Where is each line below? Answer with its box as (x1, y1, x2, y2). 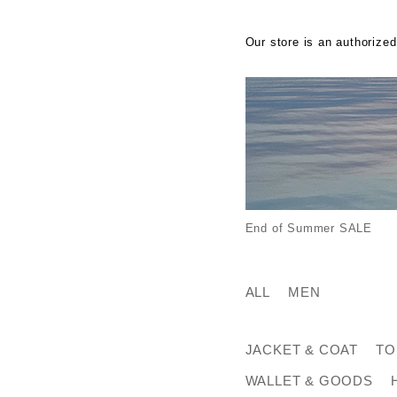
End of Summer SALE (245, 222, 372, 235)
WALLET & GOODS (245, 373, 373, 388)
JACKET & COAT (245, 342, 358, 357)
